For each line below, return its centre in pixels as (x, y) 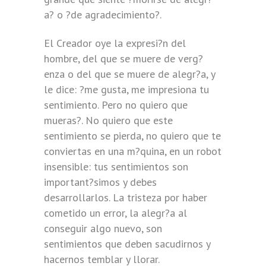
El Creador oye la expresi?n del (115, 43)
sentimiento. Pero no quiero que (116, 105)
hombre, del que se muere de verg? (123, 58)
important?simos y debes (100, 182)
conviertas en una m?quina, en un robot (133, 151)
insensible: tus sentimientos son (116, 167)
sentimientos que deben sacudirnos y (127, 244)
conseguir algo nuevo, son (103, 228)
